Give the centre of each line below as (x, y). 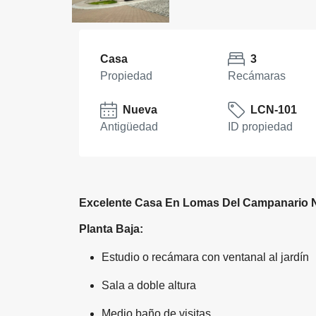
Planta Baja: (111, 229)
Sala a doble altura (149, 285)
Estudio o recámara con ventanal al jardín (205, 257)
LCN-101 (273, 109)
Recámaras (256, 75)
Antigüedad (129, 126)
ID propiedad (260, 126)
